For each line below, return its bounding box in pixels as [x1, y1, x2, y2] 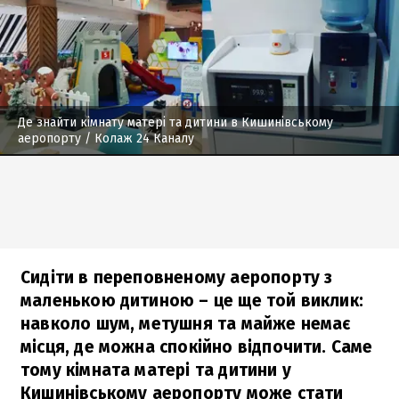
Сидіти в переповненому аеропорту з [20, 266, 333, 288]
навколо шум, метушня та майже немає [20, 313, 351, 334]
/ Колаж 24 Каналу [85, 130, 194, 146]
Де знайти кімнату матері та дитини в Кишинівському [18, 114, 333, 130]
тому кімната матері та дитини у [20, 359, 291, 380]
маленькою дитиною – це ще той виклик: [20, 289, 364, 311]
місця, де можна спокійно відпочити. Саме [20, 336, 373, 357]
